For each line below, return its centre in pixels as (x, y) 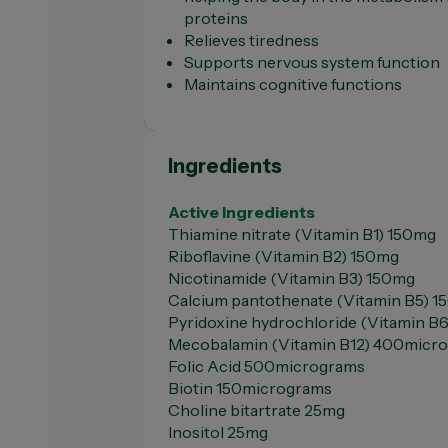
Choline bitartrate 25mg (256, 410)
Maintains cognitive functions (293, 84)
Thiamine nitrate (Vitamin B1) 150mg (302, 234)
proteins (216, 18)
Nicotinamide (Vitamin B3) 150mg (291, 278)
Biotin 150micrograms (250, 388)
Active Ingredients (241, 212)
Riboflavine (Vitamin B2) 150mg (283, 256)
